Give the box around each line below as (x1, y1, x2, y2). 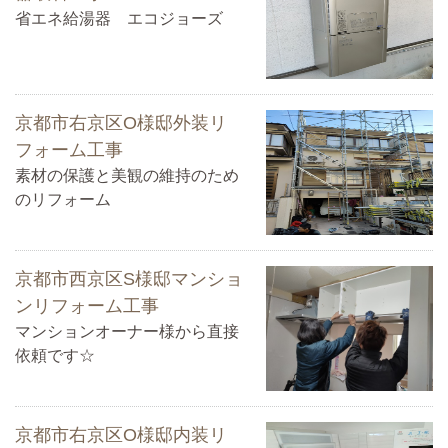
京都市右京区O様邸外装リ (15, 112, 227, 133)
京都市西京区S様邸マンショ (15, 268, 243, 289)
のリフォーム (15, 190, 111, 208)
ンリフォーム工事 (15, 295, 159, 316)
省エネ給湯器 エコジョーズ (15, 10, 223, 28)
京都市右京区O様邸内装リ (15, 425, 227, 446)
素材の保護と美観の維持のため (15, 166, 239, 184)
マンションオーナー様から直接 (15, 322, 239, 340)
